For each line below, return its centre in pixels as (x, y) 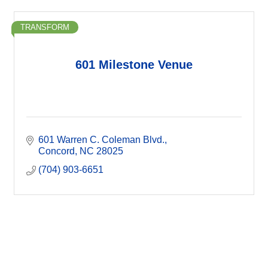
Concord (57, 151)
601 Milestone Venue (134, 64)
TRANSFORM (45, 27)
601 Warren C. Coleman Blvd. (101, 140)
